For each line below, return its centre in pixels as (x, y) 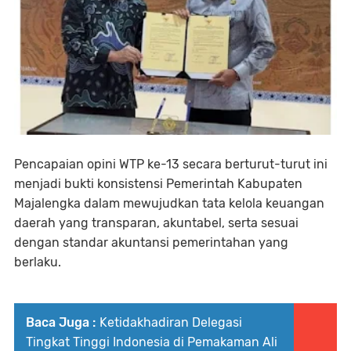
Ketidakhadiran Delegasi (171, 322)
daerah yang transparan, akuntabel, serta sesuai (156, 223)
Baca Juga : (61, 322)
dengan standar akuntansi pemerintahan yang (151, 242)
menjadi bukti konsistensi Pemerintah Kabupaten (158, 183)
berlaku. (38, 262)
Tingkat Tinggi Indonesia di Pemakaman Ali (152, 342)
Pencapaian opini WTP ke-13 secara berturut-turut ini (171, 164)
